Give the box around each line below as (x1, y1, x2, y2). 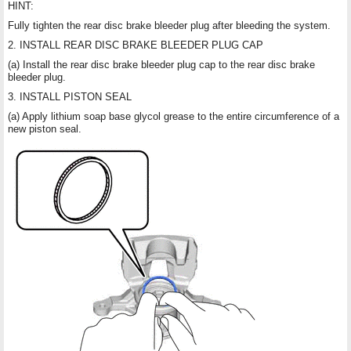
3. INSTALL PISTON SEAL (8, 90, 132, 103)
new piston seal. (8, 122, 81, 135)
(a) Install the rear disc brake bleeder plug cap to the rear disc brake (8, 58, 315, 71)
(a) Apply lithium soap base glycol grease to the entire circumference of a (8, 110, 339, 122)
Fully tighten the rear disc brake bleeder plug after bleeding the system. (8, 19, 331, 31)
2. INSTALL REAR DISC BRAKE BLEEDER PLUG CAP (8, 38, 263, 51)
